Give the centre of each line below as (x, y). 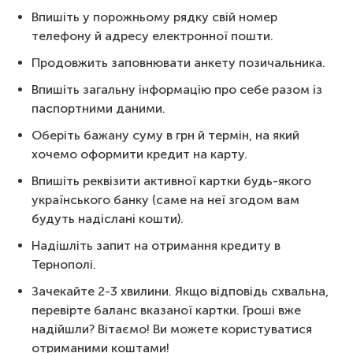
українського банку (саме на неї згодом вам (165, 200)
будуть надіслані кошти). (108, 219)
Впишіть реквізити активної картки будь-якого (171, 181)
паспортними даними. (98, 108)
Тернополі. (65, 264)
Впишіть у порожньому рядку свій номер (154, 17)
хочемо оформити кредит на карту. (139, 154)
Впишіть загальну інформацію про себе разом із (177, 89)
